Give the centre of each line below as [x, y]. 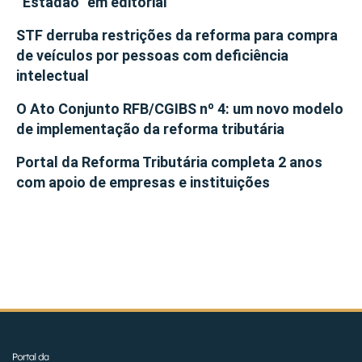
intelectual [53, 76]
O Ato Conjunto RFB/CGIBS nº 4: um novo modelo [180, 109]
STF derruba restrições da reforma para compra [177, 36]
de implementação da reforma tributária [150, 129]
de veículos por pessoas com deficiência [152, 56]
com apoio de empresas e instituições [143, 183]
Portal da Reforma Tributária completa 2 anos [169, 162]
